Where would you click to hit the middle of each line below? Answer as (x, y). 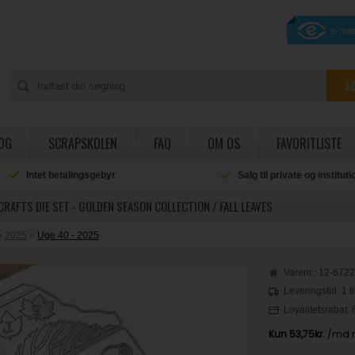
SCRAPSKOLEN (82, 143)
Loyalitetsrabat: (318, 309)
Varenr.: (302, 273)
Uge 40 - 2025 (69, 235)
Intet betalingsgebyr (71, 175)
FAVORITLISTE (309, 143)
